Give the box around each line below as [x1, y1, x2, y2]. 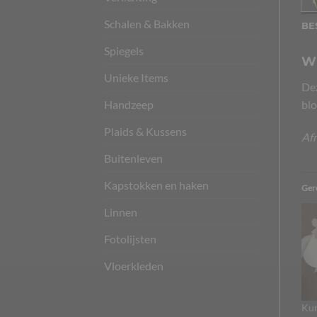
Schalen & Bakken [104, 16, 190, 30]
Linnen [104, 204, 137, 219]
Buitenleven [104, 151, 163, 165]
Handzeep [104, 97, 154, 111]
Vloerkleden [104, 258, 163, 272]
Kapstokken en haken [104, 178, 209, 192]
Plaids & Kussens [104, 124, 187, 138]
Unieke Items [104, 70, 168, 84]
